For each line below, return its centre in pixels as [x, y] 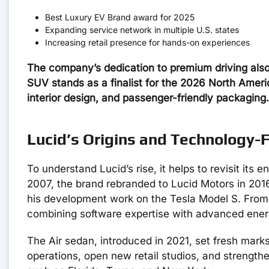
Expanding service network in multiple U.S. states [142, 30]
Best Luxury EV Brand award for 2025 [120, 17]
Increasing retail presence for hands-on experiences [147, 43]
